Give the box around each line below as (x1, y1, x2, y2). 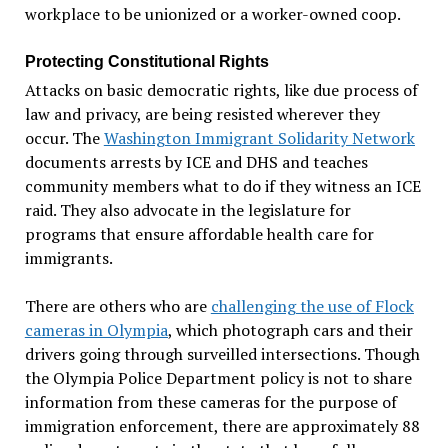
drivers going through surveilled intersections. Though (24, 342, 420, 365)
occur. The (24, 126, 104, 149)
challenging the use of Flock (210, 294, 414, 317)
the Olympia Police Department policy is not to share (24, 366, 412, 389)
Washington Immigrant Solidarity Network (103, 126, 415, 149)
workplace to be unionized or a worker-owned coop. (24, 3, 401, 26)
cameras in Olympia (24, 318, 168, 341)
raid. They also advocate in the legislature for (24, 198, 351, 221)
